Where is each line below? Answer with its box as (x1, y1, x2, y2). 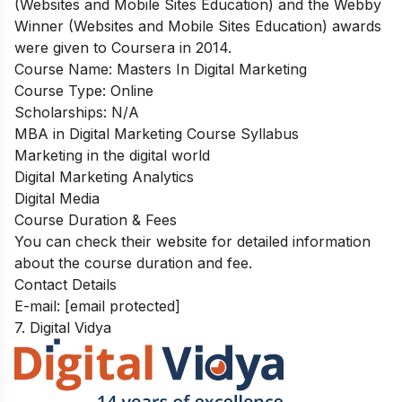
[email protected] (65, 296, 180, 315)
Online (110, 81, 153, 100)
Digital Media (14, 188, 100, 207)
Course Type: (14, 81, 110, 100)
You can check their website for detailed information (14, 232, 371, 250)
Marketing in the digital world (14, 145, 210, 164)
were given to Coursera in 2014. (14, 38, 232, 57)
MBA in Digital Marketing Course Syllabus (14, 124, 299, 143)
